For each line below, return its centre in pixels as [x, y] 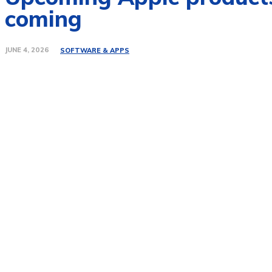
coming [43, 19]
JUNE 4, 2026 [27, 50]
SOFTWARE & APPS [95, 51]
